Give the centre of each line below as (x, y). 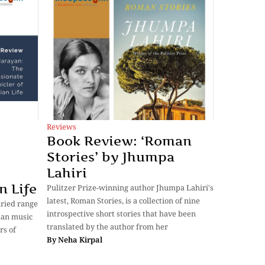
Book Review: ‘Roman (119, 140)
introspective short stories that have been (121, 213)
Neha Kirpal (80, 239)
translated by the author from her (107, 226)
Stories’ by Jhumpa (111, 156)
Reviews (62, 126)
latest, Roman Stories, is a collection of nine (123, 200)
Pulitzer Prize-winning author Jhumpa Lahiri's (130, 187)
